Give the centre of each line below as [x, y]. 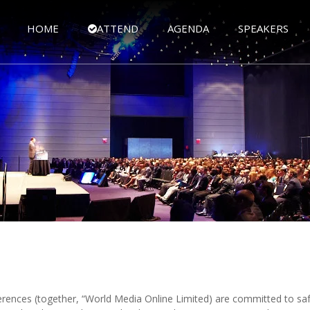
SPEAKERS [263, 28]
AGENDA [188, 28]
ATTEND [118, 28]
